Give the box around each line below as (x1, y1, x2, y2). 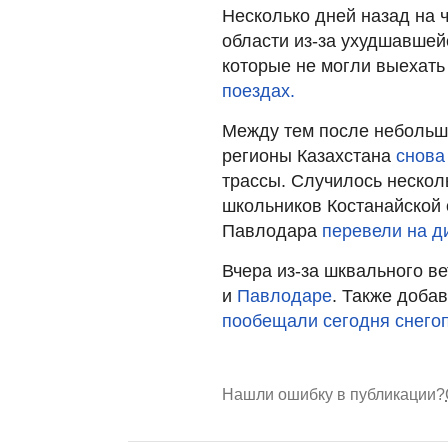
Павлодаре (237, 285, 332, 306)
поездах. (222, 80, 295, 101)
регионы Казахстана (222, 145, 396, 166)
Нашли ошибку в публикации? (222, 385, 445, 403)
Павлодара (222, 220, 322, 241)
